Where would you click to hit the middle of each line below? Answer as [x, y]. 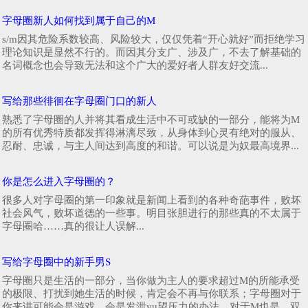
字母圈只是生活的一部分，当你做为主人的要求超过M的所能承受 [151, 280]
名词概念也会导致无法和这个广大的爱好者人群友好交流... [135, 65]
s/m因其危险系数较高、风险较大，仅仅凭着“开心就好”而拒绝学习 [154, 39]
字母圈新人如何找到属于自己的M [79, 20]
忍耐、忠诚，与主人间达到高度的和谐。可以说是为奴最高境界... [151, 145]
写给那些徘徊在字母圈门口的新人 [79, 101]
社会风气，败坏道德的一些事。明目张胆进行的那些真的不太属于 [152, 213]
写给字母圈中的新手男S [56, 262]
